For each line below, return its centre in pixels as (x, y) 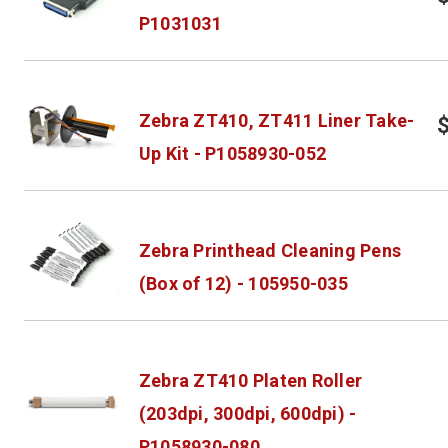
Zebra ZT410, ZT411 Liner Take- (276, 120)
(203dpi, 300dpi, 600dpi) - (247, 413)
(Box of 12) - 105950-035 (243, 283)
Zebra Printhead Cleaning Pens (270, 250)
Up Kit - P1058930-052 (232, 153)
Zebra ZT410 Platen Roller (250, 380)
